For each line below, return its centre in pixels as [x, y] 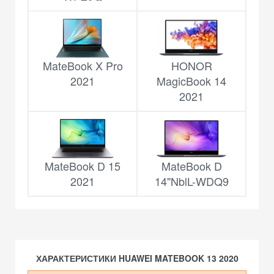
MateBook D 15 [83, 166]
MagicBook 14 [191, 81]
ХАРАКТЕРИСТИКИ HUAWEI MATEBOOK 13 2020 [137, 258]
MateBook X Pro [83, 66]
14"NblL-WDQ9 [191, 181]
